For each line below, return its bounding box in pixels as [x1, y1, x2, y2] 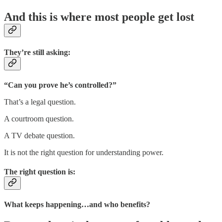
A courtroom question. [4, 114, 74, 123]
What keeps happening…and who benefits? [4, 200, 150, 209]
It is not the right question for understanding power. [4, 148, 164, 157]
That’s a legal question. [4, 97, 76, 106]
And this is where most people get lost [4, 10, 194, 24]
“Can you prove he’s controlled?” [4, 80, 116, 89]
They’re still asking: [4, 48, 70, 56]
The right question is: [4, 167, 75, 176]
